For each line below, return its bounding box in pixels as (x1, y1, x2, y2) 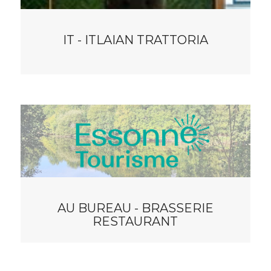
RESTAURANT (93, 214, 178, 229)
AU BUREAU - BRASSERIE (57, 200, 214, 215)
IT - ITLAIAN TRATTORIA (62, 32, 208, 47)
